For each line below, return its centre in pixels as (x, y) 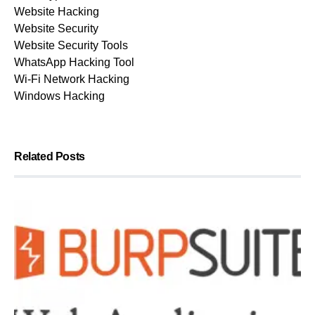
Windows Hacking (59, 96)
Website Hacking (57, 12)
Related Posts (50, 157)
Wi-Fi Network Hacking (72, 79)
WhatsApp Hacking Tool (74, 63)
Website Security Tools (71, 46)
